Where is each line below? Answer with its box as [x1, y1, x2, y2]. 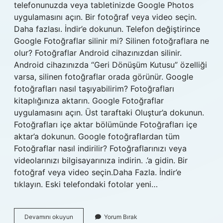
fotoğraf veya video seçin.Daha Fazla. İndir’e [14, 167, 181, 177]
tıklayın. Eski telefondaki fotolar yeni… [14, 179, 158, 189]
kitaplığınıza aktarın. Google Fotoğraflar [14, 96, 164, 106]
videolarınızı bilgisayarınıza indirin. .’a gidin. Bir [14, 155, 188, 165]
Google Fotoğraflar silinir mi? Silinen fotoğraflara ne [14, 36, 209, 46]
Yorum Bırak [104, 213, 137, 221]
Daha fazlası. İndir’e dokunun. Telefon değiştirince [14, 24, 200, 34]
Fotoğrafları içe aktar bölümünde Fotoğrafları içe [14, 119, 197, 129]
